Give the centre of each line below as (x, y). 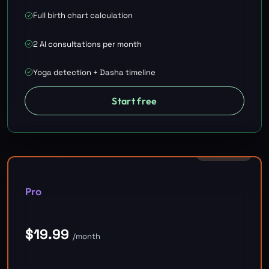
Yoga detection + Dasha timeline (94, 72)
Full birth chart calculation (83, 16)
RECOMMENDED (224, 154)
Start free (134, 101)
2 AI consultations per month (87, 44)
